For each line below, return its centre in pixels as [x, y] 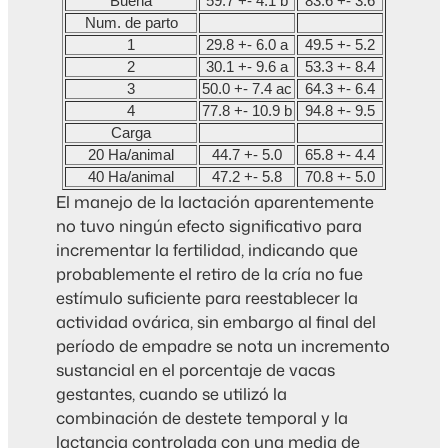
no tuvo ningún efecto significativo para [209, 225]
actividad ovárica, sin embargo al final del [216, 321]
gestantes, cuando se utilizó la [171, 393]
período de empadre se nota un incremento [223, 345]
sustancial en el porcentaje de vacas [195, 369]
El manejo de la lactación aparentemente [215, 201]
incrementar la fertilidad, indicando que [207, 249]
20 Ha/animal [131, 154]
